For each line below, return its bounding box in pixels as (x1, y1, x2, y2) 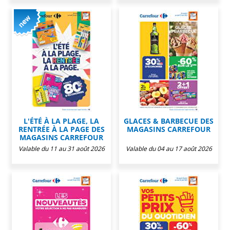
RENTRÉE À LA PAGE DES (18, 124, 105, 134)
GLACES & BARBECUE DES (124, 116, 214, 126)
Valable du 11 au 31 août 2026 (18, 144, 105, 153)
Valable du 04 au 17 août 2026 (125, 144, 212, 153)
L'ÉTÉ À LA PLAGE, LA (24, 116, 99, 126)
